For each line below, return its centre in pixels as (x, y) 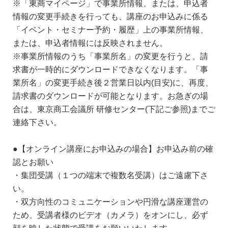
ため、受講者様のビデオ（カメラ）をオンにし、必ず (110, 215)
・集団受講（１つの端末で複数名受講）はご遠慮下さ (110, 175)
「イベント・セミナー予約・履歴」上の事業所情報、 (110, 29)
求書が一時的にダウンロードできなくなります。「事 (110, 69)
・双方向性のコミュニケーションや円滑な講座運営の (110, 201)
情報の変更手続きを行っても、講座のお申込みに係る (110, 16)
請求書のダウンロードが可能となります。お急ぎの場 (110, 95)
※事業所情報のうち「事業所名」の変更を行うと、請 (110, 56)
